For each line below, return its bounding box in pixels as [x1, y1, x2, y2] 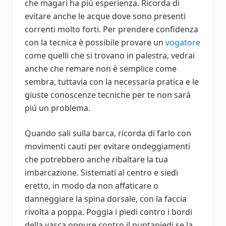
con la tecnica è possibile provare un [25, 36, 165, 48]
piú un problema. [25, 102, 90, 114]
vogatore [165, 36, 200, 48]
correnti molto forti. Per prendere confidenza [25, 23, 198, 35]
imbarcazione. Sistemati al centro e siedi [25, 166, 178, 178]
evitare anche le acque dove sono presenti [25, 10, 186, 22]
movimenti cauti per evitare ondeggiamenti [25, 140, 190, 152]
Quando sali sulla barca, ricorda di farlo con [25, 127, 191, 139]
